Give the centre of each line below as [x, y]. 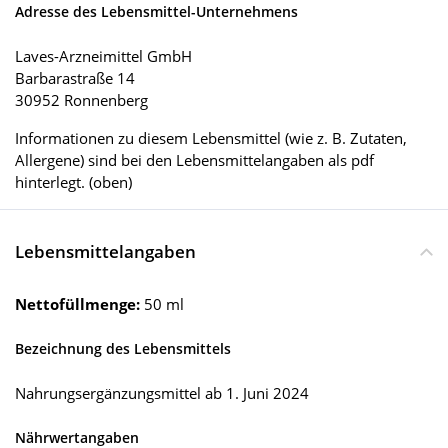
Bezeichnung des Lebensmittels [123, 349]
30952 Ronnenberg [81, 100]
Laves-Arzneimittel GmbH [103, 56]
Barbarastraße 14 [75, 78]
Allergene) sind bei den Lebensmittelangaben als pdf [194, 160]
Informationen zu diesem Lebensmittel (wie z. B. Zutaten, [211, 138]
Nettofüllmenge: [79, 304]
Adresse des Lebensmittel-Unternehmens [156, 12]
